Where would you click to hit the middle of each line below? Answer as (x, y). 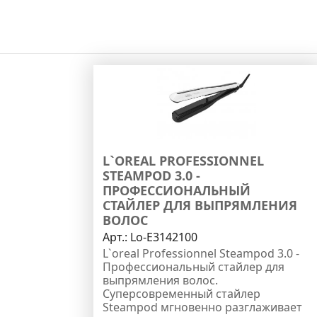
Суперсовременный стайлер (182, 293)
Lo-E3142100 (164, 237)
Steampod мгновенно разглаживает (203, 307)
